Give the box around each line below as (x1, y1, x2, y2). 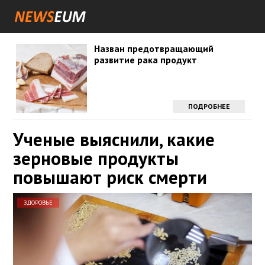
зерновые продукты (13, 146, 179, 170)
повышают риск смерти (13, 165, 207, 189)
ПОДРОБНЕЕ (188, 102, 230, 111)
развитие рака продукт (93, 54, 197, 66)
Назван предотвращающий (93, 43, 214, 54)
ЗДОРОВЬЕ (24, 199, 53, 206)
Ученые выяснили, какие (13, 127, 215, 151)
